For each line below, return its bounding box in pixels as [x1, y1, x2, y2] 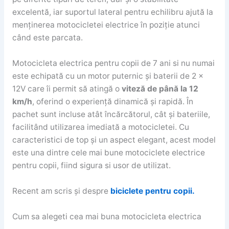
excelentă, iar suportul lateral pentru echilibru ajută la [12, 7, 213, 17]
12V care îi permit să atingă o [12, 84, 122, 94]
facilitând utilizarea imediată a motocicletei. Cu [12, 122, 189, 132]
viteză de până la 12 [121, 84, 198, 94]
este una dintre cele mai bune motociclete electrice [12, 148, 205, 158]
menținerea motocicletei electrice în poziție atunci [12, 20, 200, 30]
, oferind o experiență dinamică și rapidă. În [32, 97, 193, 107]
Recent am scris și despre [12, 186, 110, 196]
